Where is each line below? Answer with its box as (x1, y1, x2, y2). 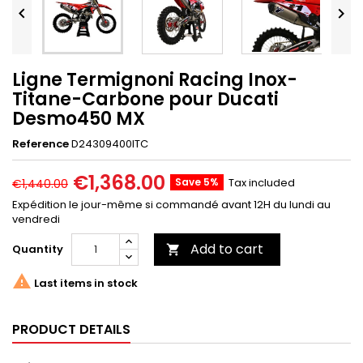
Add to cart (190, 240, 263, 259)
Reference (12, 136, 69, 152)
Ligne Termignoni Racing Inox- (12, 67, 297, 93)
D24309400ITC (71, 136, 148, 152)
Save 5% (175, 175, 219, 190)
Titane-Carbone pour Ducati (12, 87, 279, 113)
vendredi (12, 211, 60, 228)
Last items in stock (32, 275, 138, 291)
